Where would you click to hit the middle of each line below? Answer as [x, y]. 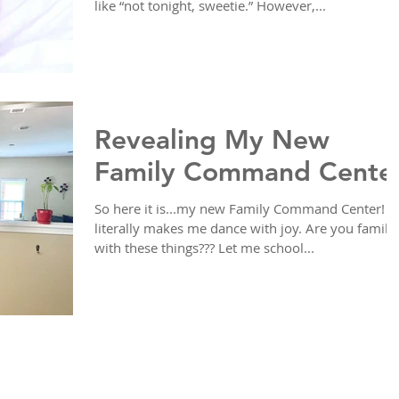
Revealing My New [212, 140]
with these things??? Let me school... [204, 248]
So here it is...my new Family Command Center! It [245, 209]
